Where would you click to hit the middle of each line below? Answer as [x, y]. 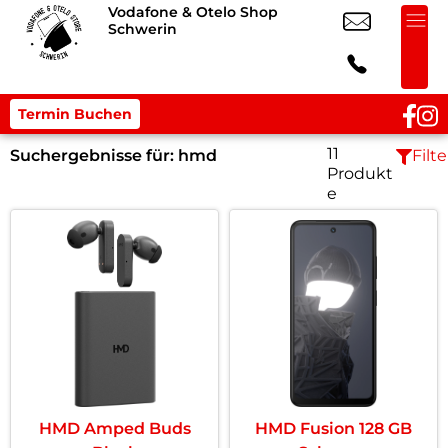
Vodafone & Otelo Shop [193, 12]
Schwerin [142, 29]
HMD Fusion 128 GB [333, 428]
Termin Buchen [75, 114]
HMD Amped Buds [114, 428]
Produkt [360, 173]
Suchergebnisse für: [94, 155]
